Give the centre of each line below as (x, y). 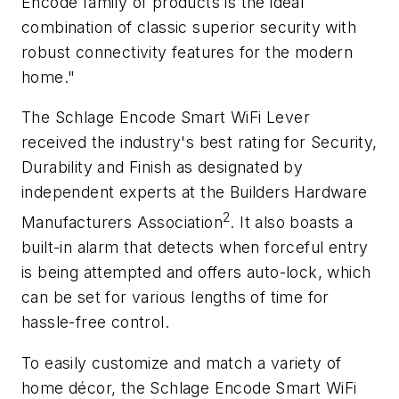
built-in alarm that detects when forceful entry (195, 248)
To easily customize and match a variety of (182, 362)
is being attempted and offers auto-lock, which (196, 273)
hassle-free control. (95, 322)
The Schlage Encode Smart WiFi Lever (166, 118)
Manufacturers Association (122, 223)
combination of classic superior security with (189, 27)
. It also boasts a (292, 223)
